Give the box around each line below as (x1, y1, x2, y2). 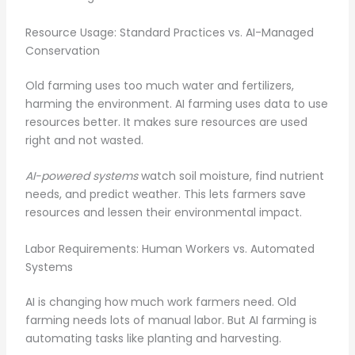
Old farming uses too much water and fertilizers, (25, 77, 294, 94)
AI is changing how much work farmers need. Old (25, 293, 296, 310)
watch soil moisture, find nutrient (137, 168, 324, 185)
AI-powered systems (25, 168, 138, 185)
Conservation (25, 42, 100, 59)
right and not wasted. (25, 132, 143, 148)
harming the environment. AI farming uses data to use (25, 95, 328, 112)
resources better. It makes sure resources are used (25, 113, 307, 130)
